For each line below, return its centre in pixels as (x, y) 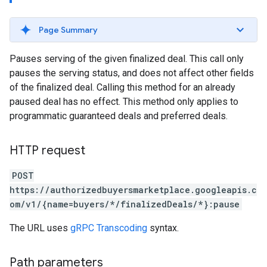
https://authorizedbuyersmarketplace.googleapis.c (133, 190)
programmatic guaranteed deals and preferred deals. (119, 116)
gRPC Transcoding (109, 228)
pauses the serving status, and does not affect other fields (132, 73)
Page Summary (68, 30)
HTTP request (47, 150)
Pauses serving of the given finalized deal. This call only (127, 59)
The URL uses (40, 228)
